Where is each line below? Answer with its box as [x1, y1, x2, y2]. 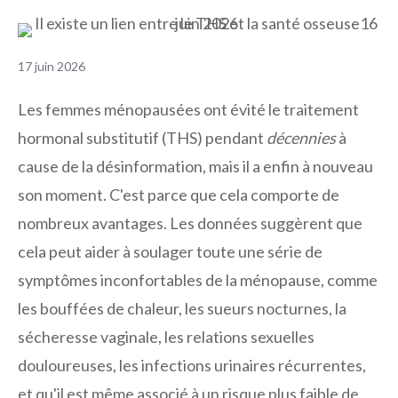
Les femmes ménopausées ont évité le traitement [18, 99, 359, 119]
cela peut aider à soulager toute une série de [18, 241, 322, 261]
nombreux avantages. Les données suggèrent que [18, 212, 362, 233]
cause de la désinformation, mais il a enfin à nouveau [18, 155, 373, 176]
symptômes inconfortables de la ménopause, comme [18, 269, 378, 290]
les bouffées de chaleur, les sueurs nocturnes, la [18, 298, 346, 318]
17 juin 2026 [18, 58, 85, 74]
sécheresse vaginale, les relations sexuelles [18, 326, 314, 346]
